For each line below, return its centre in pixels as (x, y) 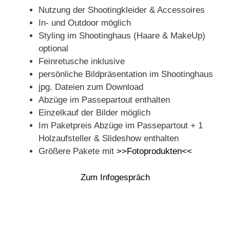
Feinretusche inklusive (82, 61)
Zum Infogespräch (115, 177)
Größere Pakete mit (78, 151)
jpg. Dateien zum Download (91, 87)
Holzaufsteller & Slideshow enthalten (109, 138)
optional (53, 49)
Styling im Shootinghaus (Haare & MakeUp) (122, 36)
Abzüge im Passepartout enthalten (104, 100)
